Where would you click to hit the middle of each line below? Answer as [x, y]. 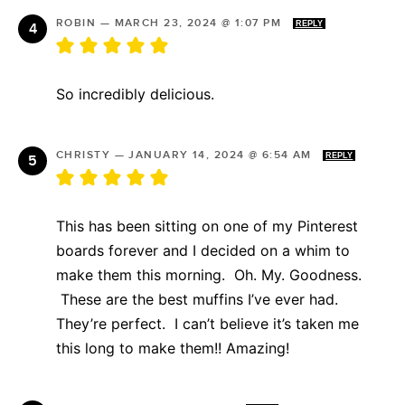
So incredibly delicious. [135, 94]
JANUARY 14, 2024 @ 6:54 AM [222, 155]
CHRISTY [84, 155]
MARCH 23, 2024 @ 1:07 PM [200, 23]
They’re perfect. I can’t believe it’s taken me [207, 323]
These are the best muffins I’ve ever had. [197, 299]
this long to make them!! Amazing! [175, 348]
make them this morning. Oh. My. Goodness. [209, 274]
